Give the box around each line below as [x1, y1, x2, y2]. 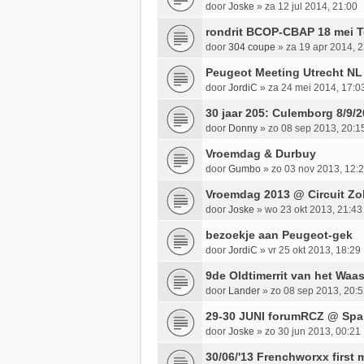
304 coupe [228, 41, 275, 53]
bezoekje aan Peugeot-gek [206, 227, 353, 241]
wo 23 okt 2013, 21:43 [265, 203, 362, 215]
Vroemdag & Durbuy [206, 146, 316, 160]
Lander [228, 284, 260, 297]
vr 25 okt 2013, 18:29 [268, 244, 361, 256]
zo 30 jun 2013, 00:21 [265, 325, 361, 337]
